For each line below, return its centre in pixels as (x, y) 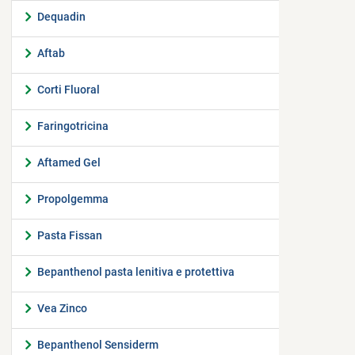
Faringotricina (73, 126)
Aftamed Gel (69, 162)
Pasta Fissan (70, 235)
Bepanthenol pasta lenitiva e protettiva (136, 272)
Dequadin (61, 17)
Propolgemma (73, 199)
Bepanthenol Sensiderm (98, 345)
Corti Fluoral (69, 90)
